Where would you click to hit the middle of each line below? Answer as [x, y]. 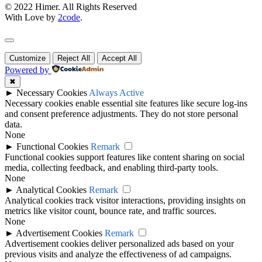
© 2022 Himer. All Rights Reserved [71, 6]
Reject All [74, 58]
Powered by [27, 70]
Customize [27, 58]
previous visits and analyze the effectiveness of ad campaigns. [118, 254]
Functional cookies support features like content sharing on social [125, 157]
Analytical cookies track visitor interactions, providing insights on [125, 200]
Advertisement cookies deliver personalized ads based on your [119, 243]
